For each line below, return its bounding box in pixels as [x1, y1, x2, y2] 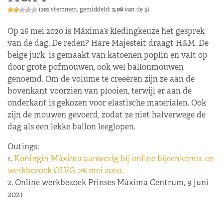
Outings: [7, 141, 39, 152]
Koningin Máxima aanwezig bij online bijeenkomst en [14, 153, 214, 164]
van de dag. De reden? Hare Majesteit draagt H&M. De [7, 38, 209, 48]
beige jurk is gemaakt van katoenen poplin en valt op [7, 50, 208, 60]
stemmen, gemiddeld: [49, 5, 112, 13]
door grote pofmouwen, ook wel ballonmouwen [7, 62, 184, 72]
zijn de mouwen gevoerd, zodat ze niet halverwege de [7, 110, 206, 120]
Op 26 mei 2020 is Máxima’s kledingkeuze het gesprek [7, 26, 205, 36]
